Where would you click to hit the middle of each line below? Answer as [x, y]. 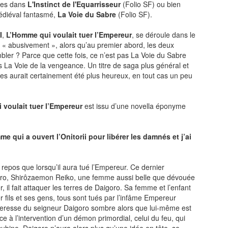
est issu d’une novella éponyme [134, 106]
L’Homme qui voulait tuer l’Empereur [69, 35]
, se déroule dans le [164, 35]
